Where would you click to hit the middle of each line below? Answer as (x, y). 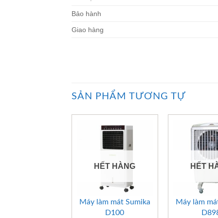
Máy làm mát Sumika (115, 202)
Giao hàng (88, 30)
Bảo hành (86, 14)
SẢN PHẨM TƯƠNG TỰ (129, 97)
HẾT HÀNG (115, 166)
